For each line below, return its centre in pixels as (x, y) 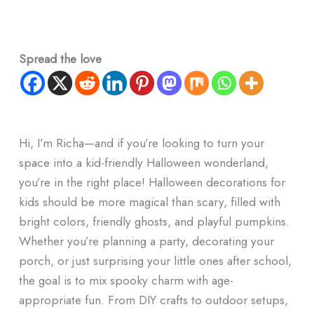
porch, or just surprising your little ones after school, (155, 261)
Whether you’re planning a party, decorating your (146, 241)
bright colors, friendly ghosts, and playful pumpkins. (154, 221)
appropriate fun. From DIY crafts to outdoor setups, (153, 300)
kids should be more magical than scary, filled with (149, 202)
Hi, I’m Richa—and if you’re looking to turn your (141, 143)
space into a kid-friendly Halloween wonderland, (143, 163)
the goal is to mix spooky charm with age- (126, 280)
